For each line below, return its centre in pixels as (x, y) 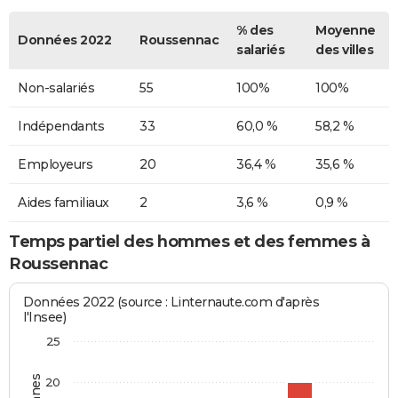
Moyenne (346, 30)
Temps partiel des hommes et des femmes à (189, 241)
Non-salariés (56, 88)
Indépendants (61, 126)
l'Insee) (45, 318)
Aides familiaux (64, 202)
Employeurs (55, 164)
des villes (344, 49)
